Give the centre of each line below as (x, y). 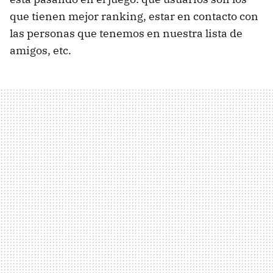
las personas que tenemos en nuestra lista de (126, 34)
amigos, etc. (41, 51)
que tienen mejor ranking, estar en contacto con (134, 16)
